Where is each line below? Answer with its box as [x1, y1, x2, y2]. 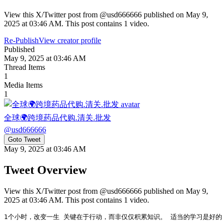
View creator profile [39, 36, 101, 45]
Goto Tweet [8, 135, 41, 143]
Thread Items [4, 62, 45, 71]
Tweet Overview [4, 163, 87, 176]
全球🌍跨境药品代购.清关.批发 [4, 113, 111, 122]
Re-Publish [4, 36, 39, 45]
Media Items [4, 80, 43, 89]
